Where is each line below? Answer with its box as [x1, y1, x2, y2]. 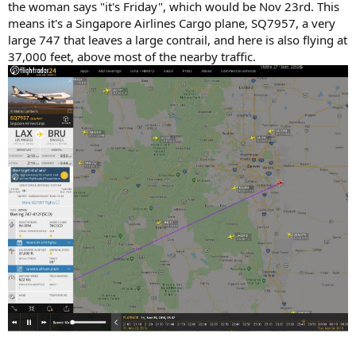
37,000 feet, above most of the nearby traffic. [8, 48, 256, 64]
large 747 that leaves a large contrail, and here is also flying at [8, 31, 347, 48]
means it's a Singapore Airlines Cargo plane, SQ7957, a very [8, 14, 335, 31]
